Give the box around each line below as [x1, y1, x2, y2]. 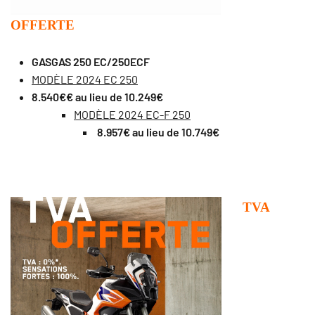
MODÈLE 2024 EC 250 [32, 72, 138, 86]
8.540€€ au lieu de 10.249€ [32, 90, 163, 104]
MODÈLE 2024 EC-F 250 [74, 108, 191, 122]
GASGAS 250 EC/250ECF [32, 55, 150, 69]
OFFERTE [11, 18, 75, 33]
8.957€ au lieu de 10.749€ [95, 125, 219, 139]
